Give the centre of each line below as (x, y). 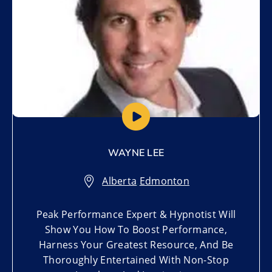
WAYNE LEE (136, 153)
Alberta (120, 181)
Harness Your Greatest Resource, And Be (136, 244)
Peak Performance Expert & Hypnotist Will (136, 214)
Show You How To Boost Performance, (136, 229)
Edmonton (165, 181)
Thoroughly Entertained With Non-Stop (136, 260)
